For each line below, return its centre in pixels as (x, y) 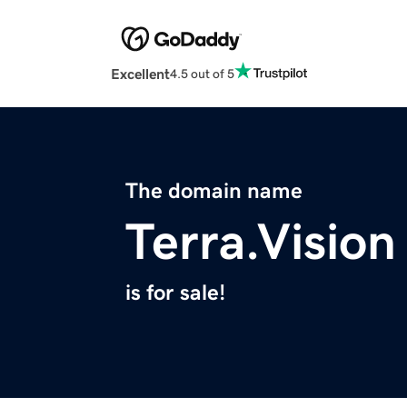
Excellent (140, 74)
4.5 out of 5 (202, 73)
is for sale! (175, 293)
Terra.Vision (261, 242)
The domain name (214, 191)
